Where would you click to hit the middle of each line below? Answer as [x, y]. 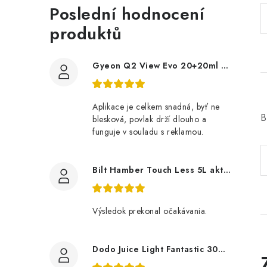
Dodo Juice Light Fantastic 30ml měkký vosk [221, 249]
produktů [86, 34]
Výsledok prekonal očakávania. [150, 211]
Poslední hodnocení [127, 14]
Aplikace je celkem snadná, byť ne [156, 107]
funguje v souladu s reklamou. [148, 132]
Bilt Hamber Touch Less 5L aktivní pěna [227, 170]
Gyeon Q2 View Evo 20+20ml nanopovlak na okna [225, 66]
